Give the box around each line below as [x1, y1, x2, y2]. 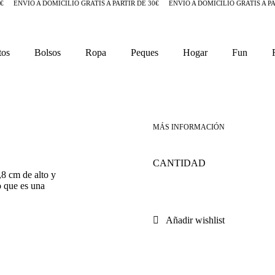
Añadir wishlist [166, 214, 225, 225]
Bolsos [34, 47, 61, 58]
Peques [130, 47, 158, 58]
